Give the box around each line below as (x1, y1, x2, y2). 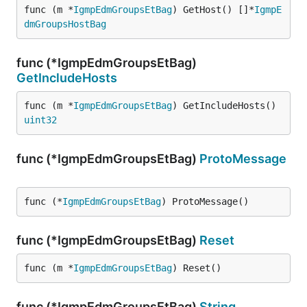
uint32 (24, 114, 57, 125)
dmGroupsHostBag (24, 19, 106, 29)
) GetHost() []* (172, 4, 254, 15)
